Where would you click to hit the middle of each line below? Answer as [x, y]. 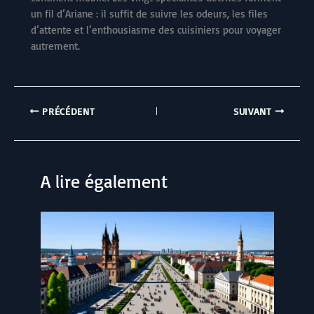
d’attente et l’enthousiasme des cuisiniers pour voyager [156, 29]
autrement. [55, 46]
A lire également [104, 181]
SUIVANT [254, 111]
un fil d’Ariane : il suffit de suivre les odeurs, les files [149, 13]
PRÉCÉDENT [67, 111]
